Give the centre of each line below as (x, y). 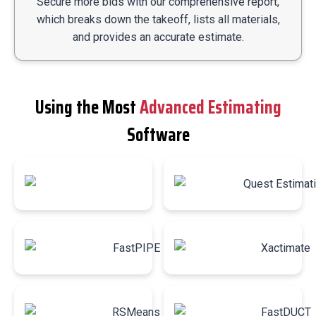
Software (158, 134)
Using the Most (87, 107)
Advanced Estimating (210, 107)
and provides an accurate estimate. (158, 37)
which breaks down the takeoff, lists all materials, (158, 19)
